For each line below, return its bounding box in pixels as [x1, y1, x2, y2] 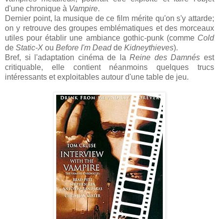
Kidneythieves [124, 44, 174, 52]
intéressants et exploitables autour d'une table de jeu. [5, 73, 189, 81]
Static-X [16, 44, 43, 52]
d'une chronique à [5, 4, 69, 13]
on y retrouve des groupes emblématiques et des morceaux [5, 24, 214, 32]
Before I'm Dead [56, 44, 111, 52]
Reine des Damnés [130, 53, 200, 62]
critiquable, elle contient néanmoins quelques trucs [5, 63, 214, 71]
